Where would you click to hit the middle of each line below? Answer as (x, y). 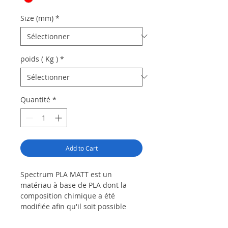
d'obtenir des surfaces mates (70, 217)
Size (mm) (37, 18)
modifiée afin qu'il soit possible (73, 206)
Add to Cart (81, 148)
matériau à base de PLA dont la (74, 185)
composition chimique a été (68, 195)
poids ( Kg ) (39, 59)
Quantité (35, 99)
